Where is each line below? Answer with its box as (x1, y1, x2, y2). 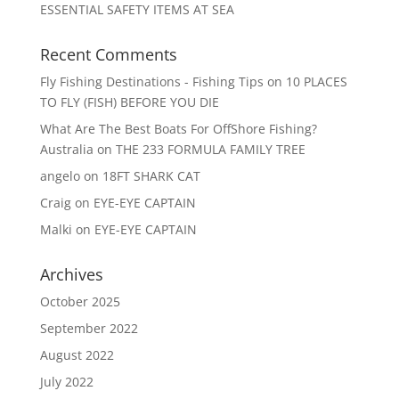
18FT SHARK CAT (102, 167, 200, 184)
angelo (39, 167, 80, 184)
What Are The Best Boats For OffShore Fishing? (39, 119, 317, 137)
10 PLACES (285, 72, 347, 90)
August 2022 (39, 346, 114, 363)
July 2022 (39, 372, 94, 390)
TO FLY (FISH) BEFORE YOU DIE (39, 93, 219, 110)
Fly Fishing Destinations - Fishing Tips (39, 72, 264, 90)
